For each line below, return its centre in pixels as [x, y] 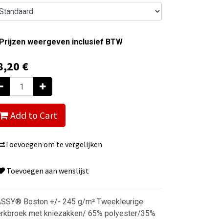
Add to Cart [33, 115]
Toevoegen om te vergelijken [54, 144]
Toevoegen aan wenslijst [47, 171]
